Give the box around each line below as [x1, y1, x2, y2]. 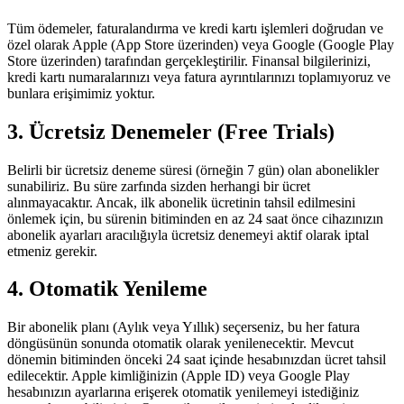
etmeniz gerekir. [7, 243, 97, 259]
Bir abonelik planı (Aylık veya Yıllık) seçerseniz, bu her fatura [7, 319, 360, 335]
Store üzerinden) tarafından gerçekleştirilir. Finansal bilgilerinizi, [7, 52, 371, 69]
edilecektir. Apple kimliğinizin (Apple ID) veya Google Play [7, 368, 350, 384]
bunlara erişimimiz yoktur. [7, 85, 155, 101]
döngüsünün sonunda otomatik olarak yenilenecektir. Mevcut [7, 335, 353, 352]
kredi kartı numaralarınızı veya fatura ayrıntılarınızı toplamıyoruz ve [7, 69, 390, 85]
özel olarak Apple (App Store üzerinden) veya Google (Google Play [7, 36, 394, 52]
